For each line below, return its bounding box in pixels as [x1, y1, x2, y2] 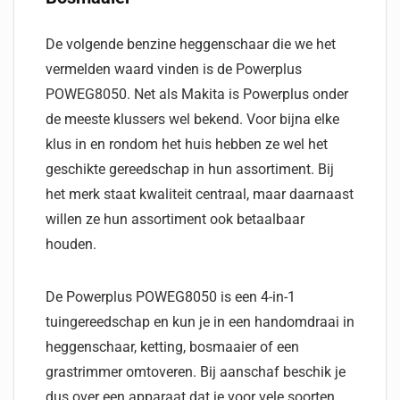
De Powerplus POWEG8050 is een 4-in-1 [46, 288, 296, 305]
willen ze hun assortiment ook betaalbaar [46, 211, 304, 228]
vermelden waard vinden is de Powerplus [46, 61, 302, 78]
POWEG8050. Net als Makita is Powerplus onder [46, 86, 348, 103]
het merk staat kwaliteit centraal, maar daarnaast [46, 186, 354, 203]
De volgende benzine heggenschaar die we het [46, 36, 336, 53]
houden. [46, 236, 96, 253]
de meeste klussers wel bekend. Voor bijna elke [46, 111, 339, 128]
